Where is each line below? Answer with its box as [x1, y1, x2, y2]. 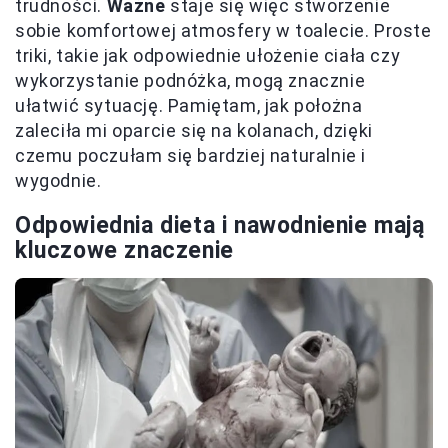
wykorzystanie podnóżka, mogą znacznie [15, 70, 366, 92]
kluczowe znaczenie [15, 237, 234, 265]
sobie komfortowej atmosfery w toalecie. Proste [15, 20, 432, 42]
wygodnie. [15, 170, 102, 192]
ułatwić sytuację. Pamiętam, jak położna [15, 95, 363, 117]
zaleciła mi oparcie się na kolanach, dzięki [15, 120, 373, 142]
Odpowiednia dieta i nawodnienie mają [15, 212, 425, 240]
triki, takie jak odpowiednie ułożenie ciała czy [15, 45, 401, 67]
